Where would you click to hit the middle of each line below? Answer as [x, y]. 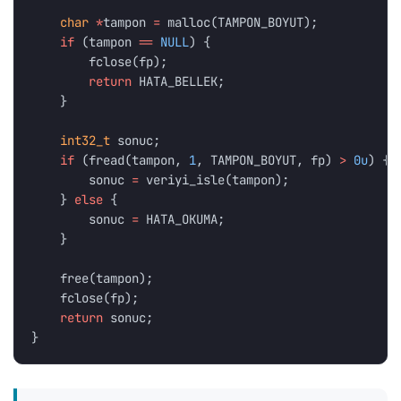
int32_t [85, 141]
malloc [189, 23]
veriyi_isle [186, 180]
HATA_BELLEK [179, 82]
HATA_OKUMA [182, 220]
